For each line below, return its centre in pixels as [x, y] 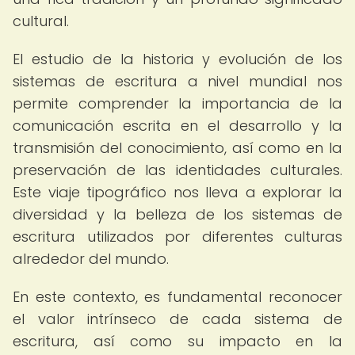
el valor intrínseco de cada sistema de [177, 319]
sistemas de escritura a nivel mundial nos [177, 81]
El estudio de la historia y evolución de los [177, 59]
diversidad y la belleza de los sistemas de [177, 214]
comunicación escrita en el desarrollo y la [177, 126]
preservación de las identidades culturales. [177, 170]
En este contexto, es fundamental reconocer [177, 297]
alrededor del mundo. [91, 259]
